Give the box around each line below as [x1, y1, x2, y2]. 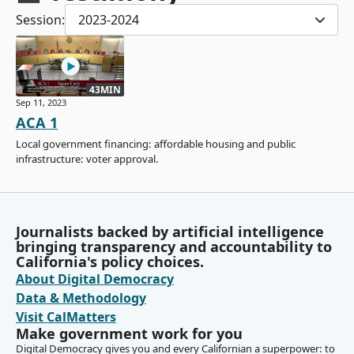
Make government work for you [16, 324, 243, 344]
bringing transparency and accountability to [16, 237, 332, 257]
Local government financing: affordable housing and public [16, 137, 296, 152]
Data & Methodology [16, 289, 146, 307]
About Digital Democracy [16, 270, 174, 288]
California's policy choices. [16, 252, 204, 272]
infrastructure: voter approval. [16, 152, 159, 167]
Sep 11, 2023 [16, 96, 66, 109]
